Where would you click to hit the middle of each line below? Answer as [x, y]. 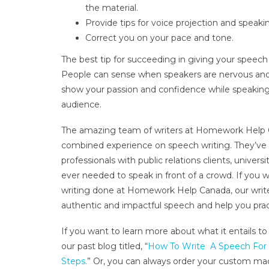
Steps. [74, 261]
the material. [112, 8]
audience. [81, 105]
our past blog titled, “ [104, 246]
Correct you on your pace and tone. [159, 38]
